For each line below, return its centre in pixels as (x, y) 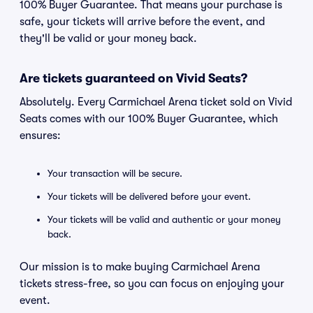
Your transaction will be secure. (115, 173)
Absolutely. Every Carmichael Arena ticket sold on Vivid (156, 102)
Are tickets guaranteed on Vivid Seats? (133, 78)
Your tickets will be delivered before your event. (149, 196)
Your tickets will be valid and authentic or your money (164, 219)
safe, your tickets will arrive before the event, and (142, 22)
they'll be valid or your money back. (108, 38)
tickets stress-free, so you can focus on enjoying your (152, 284)
